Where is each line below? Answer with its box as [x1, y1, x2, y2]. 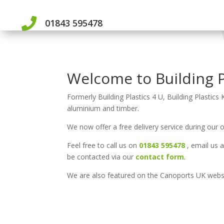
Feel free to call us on [67, 140, 139, 150]
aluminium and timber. [67, 103, 139, 113]
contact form [135, 151, 184, 161]
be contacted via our [67, 151, 136, 161]
